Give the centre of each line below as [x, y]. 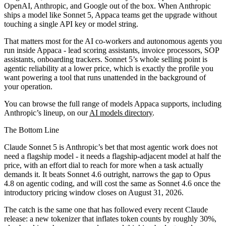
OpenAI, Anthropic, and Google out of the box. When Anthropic [107, 6]
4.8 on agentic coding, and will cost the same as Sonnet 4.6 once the [112, 183]
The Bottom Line [32, 130]
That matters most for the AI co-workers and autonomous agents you [113, 41]
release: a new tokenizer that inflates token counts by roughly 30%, [110, 218]
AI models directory [121, 112]
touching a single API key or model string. [71, 24]
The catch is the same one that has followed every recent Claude [106, 209]
